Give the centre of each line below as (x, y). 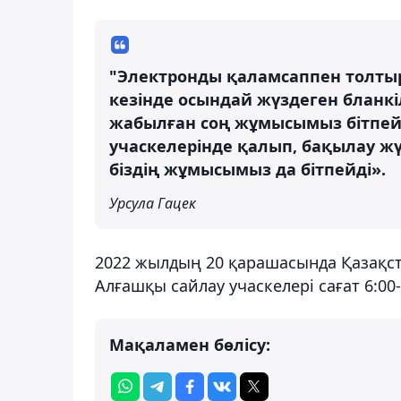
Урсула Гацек (153, 203)
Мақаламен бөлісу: (190, 344)
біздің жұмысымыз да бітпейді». (247, 169)
